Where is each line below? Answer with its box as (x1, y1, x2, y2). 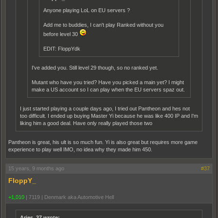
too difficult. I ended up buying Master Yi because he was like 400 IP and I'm (20, 113, 198, 119)
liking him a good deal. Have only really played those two (20, 120, 152, 127)
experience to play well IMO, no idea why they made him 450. (8, 146, 152, 153)
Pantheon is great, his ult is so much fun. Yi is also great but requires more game (8, 139, 198, 145)
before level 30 (43, 31, 79, 37)
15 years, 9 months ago (8, 165, 64, 172)
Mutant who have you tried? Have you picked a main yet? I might (32, 79, 184, 86)
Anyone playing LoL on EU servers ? (43, 7, 130, 14)
